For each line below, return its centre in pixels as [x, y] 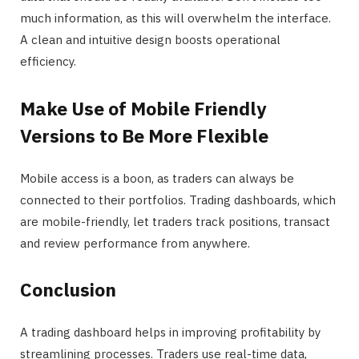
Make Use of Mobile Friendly [143, 108]
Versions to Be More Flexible [144, 135]
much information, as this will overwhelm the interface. [175, 18]
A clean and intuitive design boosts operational [150, 40]
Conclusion [68, 290]
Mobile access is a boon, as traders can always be [157, 178]
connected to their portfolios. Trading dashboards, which [178, 200]
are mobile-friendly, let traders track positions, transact [175, 221]
